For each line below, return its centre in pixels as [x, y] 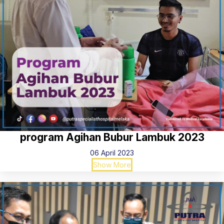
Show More [112, 165]
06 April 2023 [112, 153]
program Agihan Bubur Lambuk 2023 [112, 137]
